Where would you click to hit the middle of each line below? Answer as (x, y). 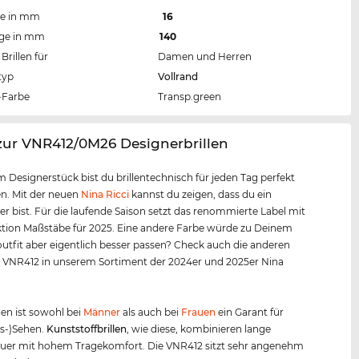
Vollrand (178, 77)
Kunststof (71, 329)
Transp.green (190, 97)
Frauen (199, 313)
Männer (102, 313)
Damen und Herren (205, 57)
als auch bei (151, 313)
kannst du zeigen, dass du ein (201, 195)
